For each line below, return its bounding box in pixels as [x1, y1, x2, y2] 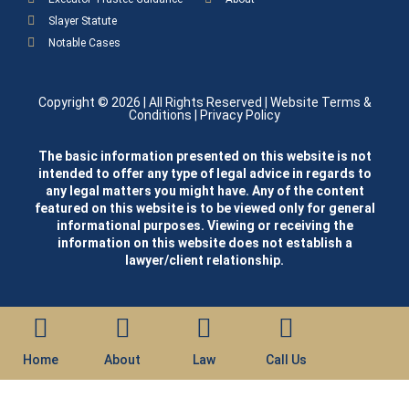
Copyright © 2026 [37, 94, 141, 110]
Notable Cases [47, 36, 121, 49]
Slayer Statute [47, 14, 117, 27]
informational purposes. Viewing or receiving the [56, 217, 353, 233]
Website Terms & [269, 94, 372, 110]
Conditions [129, 107, 192, 122]
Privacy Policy [200, 107, 280, 122]
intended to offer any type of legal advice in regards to [37, 165, 372, 181]
